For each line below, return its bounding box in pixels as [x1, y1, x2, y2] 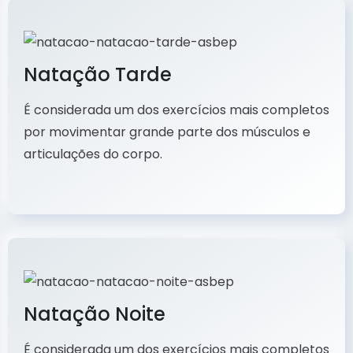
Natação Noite [24, 300, 165, 327]
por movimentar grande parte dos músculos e [24, 123, 310, 142]
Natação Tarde [24, 61, 172, 88]
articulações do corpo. [24, 145, 162, 164]
